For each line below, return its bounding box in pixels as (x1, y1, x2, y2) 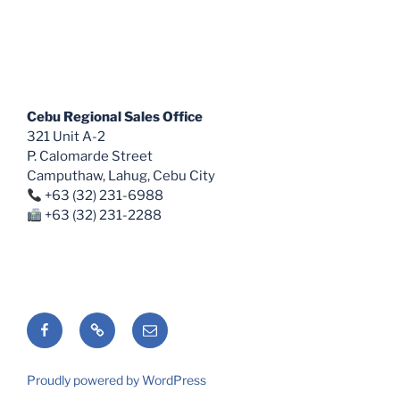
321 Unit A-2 (27, 129, 105, 146)
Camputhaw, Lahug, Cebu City (27, 168, 215, 185)
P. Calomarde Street (27, 148, 153, 165)
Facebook (37, 313, 104, 331)
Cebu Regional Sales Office (27, 109, 203, 126)
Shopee (89, 313, 140, 331)
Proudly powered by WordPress (27, 371, 206, 387)
